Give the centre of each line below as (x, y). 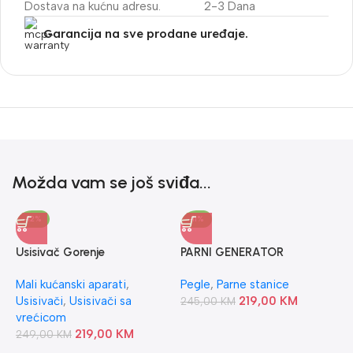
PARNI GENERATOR (232, 252)
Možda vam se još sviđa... (111, 182)
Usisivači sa (100, 301)
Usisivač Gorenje (60, 252)
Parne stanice (253, 284)
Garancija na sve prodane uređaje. (146, 33)
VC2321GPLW (53, 269)
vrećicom (41, 318)
